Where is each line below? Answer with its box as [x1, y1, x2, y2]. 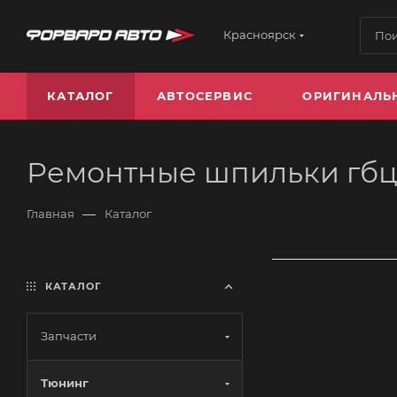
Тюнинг [41, 376, 89, 390]
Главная [27, 206, 74, 221]
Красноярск [223, 27, 296, 42]
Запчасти [41, 329, 97, 343]
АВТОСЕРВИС [157, 89, 253, 103]
